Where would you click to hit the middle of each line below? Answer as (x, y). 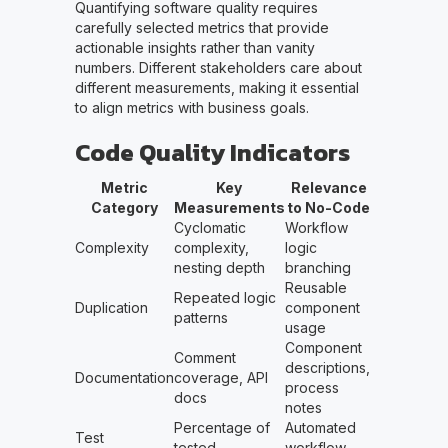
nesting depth (219, 268)
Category (124, 208)
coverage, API (220, 378)
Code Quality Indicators (212, 153)
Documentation (124, 378)
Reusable (315, 288)
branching (317, 268)
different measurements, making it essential (216, 88)
